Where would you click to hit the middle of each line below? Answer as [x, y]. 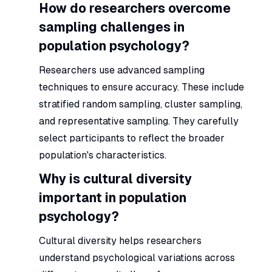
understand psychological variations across [137, 257]
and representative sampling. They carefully [139, 121]
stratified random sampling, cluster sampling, [141, 104]
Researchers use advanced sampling [122, 70]
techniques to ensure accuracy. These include [141, 87]
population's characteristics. [103, 155]
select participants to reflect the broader [132, 138]
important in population [113, 198]
